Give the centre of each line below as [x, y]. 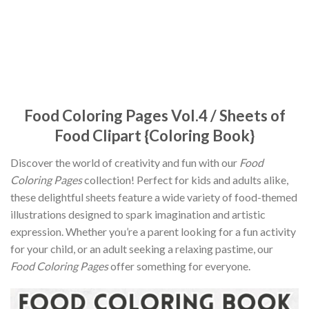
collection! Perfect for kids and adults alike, [185, 179]
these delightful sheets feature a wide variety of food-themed [154, 197]
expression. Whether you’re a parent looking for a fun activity [153, 231]
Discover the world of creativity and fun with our [125, 162]
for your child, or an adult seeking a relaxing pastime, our [142, 248]
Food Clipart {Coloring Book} [154, 136]
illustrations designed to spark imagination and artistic [138, 214]
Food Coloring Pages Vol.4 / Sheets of [154, 116]
